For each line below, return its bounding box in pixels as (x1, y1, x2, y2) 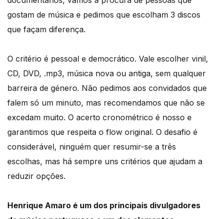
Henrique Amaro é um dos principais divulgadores (7, 200, 200, 211)
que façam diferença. (7, 24, 86, 35)
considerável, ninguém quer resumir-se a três (7, 142, 176, 152)
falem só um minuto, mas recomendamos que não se (7, 98, 205, 108)
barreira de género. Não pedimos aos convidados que (7, 83, 207, 93)
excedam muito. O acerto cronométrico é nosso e (7, 112, 192, 123)
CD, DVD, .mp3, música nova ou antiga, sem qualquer (7, 68, 206, 79)
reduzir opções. (7, 171, 66, 181)
